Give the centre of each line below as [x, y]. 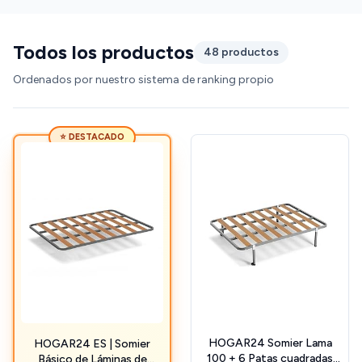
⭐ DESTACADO [92, 137]
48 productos [241, 53]
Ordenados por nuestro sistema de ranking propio [143, 80]
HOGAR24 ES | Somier [92, 344]
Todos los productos [103, 53]
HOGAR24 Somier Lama [270, 343]
